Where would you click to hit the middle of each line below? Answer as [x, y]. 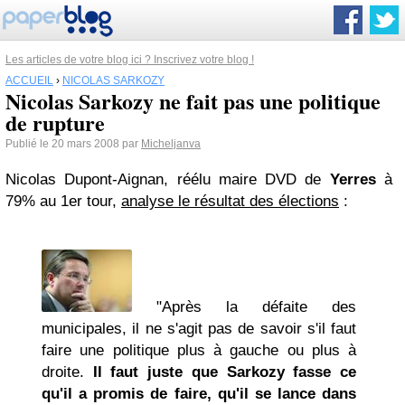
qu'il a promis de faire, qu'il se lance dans [199, 394]
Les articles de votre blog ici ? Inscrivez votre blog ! [130, 60]
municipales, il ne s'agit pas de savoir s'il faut [199, 329]
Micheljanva [171, 144]
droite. [67, 372]
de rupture [55, 122]
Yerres [353, 179]
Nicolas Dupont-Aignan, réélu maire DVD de [168, 179]
